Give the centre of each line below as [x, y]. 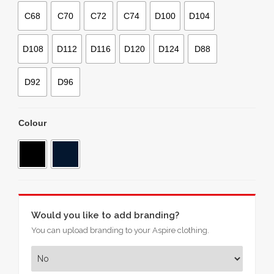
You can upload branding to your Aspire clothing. [120, 231]
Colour [32, 123]
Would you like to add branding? [105, 216]
